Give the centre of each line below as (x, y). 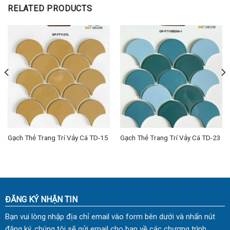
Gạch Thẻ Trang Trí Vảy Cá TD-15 (58, 137)
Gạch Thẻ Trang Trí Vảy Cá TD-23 (170, 137)
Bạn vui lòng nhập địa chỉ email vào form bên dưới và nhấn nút (110, 217)
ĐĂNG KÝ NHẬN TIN (41, 200)
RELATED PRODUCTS (50, 9)
